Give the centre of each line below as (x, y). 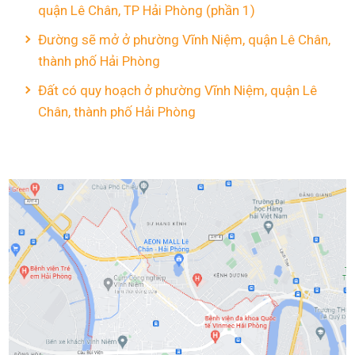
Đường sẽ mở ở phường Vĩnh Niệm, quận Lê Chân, (184, 40)
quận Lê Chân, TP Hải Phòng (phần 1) (147, 10)
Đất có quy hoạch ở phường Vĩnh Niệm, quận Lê (177, 90)
